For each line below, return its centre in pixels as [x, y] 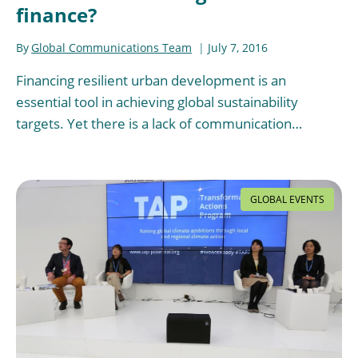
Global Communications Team [112, 47]
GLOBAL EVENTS [287, 199]
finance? [56, 15]
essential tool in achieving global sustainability [157, 101]
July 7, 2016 [238, 47]
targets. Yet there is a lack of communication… [159, 123]
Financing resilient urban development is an [151, 80]
